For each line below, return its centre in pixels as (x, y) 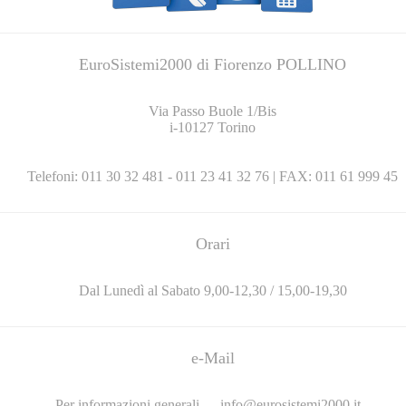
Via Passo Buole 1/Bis (213, 111)
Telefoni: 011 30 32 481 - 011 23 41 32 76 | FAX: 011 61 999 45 (213, 177)
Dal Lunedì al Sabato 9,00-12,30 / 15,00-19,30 (213, 291)
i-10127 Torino (213, 128)
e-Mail (213, 358)
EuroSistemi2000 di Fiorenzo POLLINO (213, 65)
